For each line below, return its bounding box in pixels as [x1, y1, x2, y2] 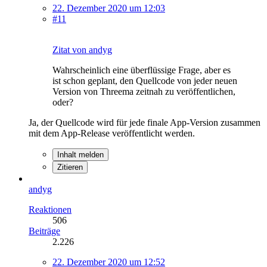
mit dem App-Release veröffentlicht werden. [29, 128, 195, 138]
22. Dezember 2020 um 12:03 [52, 2, 165, 13]
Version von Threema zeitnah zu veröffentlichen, [52, 86, 235, 97]
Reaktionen [29, 204, 72, 215]
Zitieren [57, 162, 83, 172]
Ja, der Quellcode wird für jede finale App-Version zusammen [29, 117, 260, 128]
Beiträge [29, 225, 60, 236]
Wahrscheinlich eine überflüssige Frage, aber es [52, 64, 231, 75]
